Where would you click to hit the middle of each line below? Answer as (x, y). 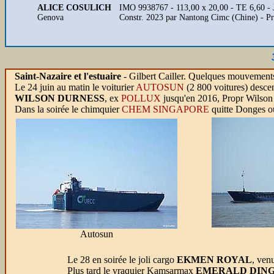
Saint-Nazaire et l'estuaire (68, 76)
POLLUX (141, 98)
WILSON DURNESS (60, 98)
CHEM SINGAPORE (167, 109)
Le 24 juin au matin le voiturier (75, 87)
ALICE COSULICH (74, 8)
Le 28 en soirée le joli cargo (122, 260)
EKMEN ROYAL (214, 260)
